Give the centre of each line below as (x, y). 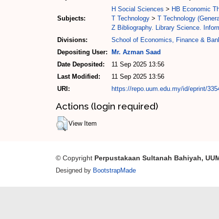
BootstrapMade (114, 171)
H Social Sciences (138, 9)
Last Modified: (79, 76)
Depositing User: (82, 52)
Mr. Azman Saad (136, 52)
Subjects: (71, 18)
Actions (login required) (107, 106)
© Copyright (75, 158)
